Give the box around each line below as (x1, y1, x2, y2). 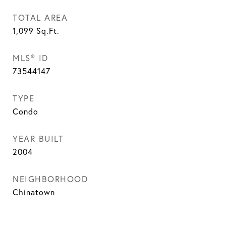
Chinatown (13, 187, 55, 197)
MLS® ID (13, 52, 48, 63)
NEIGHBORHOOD (13, 174, 88, 184)
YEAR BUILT (13, 133, 64, 144)
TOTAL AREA (13, 12, 68, 23)
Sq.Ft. (36, 26, 60, 36)
